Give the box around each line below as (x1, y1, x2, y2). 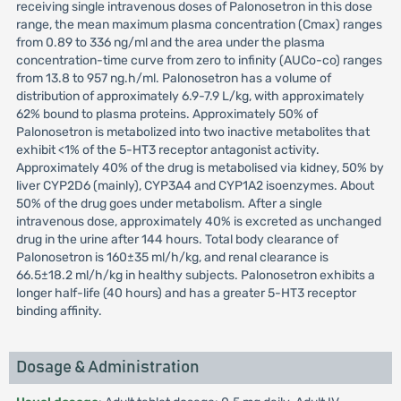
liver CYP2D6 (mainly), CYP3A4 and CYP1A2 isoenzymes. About (15, 178, 374, 193)
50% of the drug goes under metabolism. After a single (15, 196, 322, 211)
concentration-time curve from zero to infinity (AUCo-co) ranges (15, 53, 382, 68)
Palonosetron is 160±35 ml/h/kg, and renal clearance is (15, 250, 328, 265)
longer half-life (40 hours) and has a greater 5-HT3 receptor (15, 286, 356, 301)
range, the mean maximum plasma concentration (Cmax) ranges (15, 17, 382, 32)
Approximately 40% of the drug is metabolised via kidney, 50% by (15, 160, 384, 175)
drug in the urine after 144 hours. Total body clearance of (15, 232, 338, 247)
